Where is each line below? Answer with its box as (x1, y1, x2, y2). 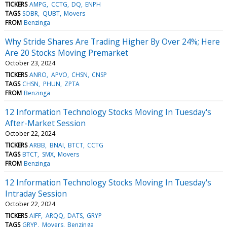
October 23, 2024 (5, 58, 55, 67)
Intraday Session (5, 187, 67, 199)
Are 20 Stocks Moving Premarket (5, 47, 128, 58)
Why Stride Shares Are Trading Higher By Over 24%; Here (5, 35, 220, 47)
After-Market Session (5, 117, 86, 129)
